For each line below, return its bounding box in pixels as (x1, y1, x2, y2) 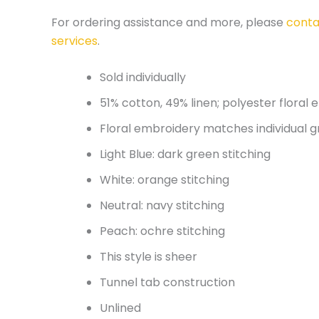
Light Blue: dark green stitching (100, 146, 271, 163)
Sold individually (100, 69, 186, 86)
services (51, 32, 98, 49)
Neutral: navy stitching (100, 197, 224, 214)
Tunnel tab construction (100, 274, 235, 291)
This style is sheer (100, 249, 197, 266)
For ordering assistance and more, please (51, 14, 286, 31)
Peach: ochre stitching (100, 223, 225, 240)
